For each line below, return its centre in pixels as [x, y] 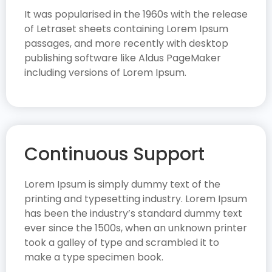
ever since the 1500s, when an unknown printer [136, 228]
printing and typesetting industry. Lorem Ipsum [136, 199]
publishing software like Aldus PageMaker [123, 58]
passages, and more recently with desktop [126, 43]
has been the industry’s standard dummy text [133, 214]
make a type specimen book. [94, 257]
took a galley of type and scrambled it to [122, 243]
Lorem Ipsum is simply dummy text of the [122, 185]
